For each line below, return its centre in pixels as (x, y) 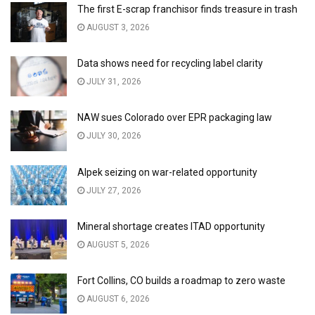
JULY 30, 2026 (113, 136)
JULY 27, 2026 (113, 190)
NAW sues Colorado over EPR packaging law (175, 118)
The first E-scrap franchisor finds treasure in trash (187, 9)
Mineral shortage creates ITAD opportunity (171, 226)
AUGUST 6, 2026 (117, 298)
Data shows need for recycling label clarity (170, 64)
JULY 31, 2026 (113, 82)
